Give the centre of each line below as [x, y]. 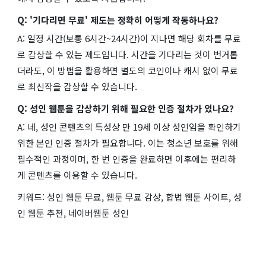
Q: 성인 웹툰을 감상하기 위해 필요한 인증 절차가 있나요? [126, 108]
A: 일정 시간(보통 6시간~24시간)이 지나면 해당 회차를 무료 [129, 38]
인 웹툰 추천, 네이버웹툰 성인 [73, 213]
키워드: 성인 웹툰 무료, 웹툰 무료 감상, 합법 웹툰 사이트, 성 [129, 197]
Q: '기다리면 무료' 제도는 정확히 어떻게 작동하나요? [118, 20]
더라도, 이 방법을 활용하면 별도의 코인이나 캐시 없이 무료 [128, 70]
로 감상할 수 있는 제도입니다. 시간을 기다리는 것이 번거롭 [128, 54]
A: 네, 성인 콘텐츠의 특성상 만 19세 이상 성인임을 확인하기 [129, 126]
